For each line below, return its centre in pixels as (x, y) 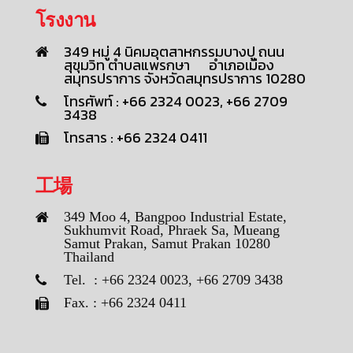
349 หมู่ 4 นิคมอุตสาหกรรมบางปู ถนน (174, 52)
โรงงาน (65, 20)
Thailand (89, 257)
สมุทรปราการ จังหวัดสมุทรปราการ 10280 (185, 79)
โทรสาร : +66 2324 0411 (136, 138)
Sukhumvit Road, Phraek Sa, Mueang (172, 230)
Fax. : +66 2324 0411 (125, 303)
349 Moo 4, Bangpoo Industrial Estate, (175, 217)
